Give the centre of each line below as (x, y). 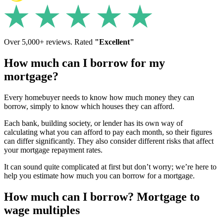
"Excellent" (114, 42)
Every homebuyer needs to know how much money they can (99, 97)
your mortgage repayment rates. (53, 150)
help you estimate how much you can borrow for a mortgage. (99, 175)
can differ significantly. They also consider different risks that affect (109, 141)
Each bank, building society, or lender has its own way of (93, 123)
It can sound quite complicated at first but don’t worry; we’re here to (110, 166)
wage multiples (42, 210)
